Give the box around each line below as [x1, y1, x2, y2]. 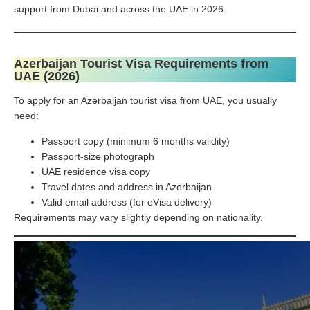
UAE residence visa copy [42, 165, 150, 177]
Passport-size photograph [42, 150, 154, 162]
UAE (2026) [14, 69, 80, 83]
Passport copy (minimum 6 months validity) [42, 135, 230, 147]
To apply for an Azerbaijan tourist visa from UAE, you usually [14, 94, 277, 106]
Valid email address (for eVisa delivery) [42, 196, 212, 208]
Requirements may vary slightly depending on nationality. [14, 211, 263, 223]
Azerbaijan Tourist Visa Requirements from [14, 56, 268, 71]
